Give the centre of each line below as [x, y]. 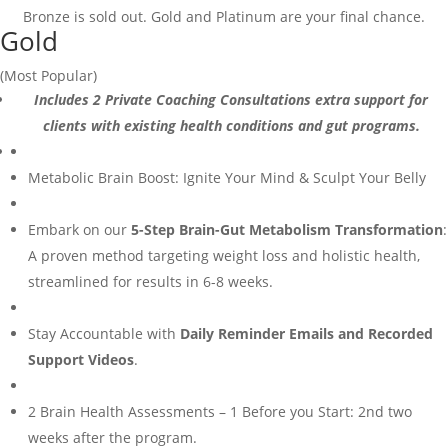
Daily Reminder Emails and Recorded [306, 333]
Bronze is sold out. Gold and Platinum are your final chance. [224, 16]
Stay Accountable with [104, 333]
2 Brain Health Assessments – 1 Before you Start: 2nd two [220, 411]
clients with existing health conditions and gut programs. [231, 125]
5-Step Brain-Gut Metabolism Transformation [287, 229]
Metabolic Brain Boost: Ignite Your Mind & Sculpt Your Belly [227, 177]
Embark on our [79, 229]
